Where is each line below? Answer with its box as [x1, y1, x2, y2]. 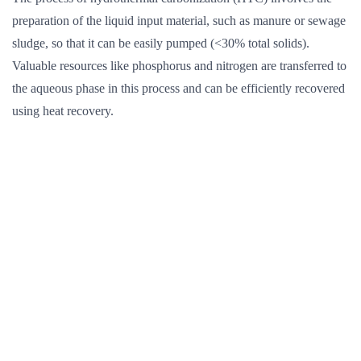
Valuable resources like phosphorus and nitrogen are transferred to [12, 59, 346, 73]
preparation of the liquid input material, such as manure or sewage [12, 14, 346, 27]
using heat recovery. [12, 104, 114, 118]
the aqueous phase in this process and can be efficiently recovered [12, 81, 345, 95]
